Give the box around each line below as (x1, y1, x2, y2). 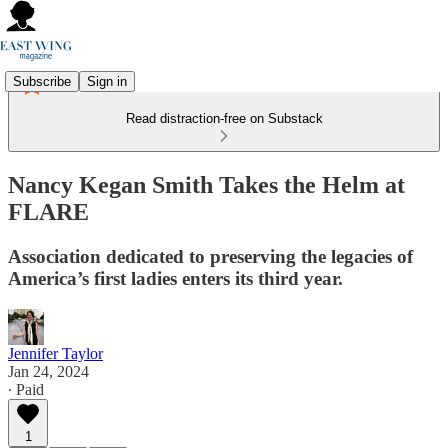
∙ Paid (8, 380, 44, 398)
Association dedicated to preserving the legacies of (8, 245, 413, 267)
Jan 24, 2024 (8, 362, 89, 380)
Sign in (87, 73, 127, 89)
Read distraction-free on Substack (125, 111, 323, 126)
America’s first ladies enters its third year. (8, 267, 343, 289)
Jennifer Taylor (8, 344, 103, 362)
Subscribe (13, 73, 71, 89)
